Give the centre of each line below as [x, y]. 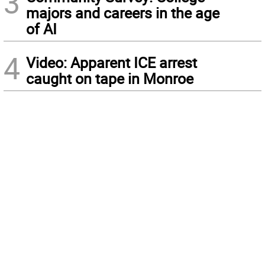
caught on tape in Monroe [110, 79]
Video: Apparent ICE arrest [112, 63]
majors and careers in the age [123, 13]
